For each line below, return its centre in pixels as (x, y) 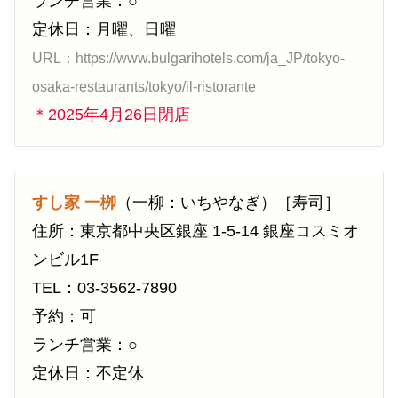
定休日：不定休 (88, 374)
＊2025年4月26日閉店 (111, 115)
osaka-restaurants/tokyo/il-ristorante (144, 87)
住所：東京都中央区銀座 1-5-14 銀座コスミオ (195, 231)
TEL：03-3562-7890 (104, 288)
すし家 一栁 (74, 203)
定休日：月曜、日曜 (104, 30)
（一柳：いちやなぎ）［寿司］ (228, 203)
